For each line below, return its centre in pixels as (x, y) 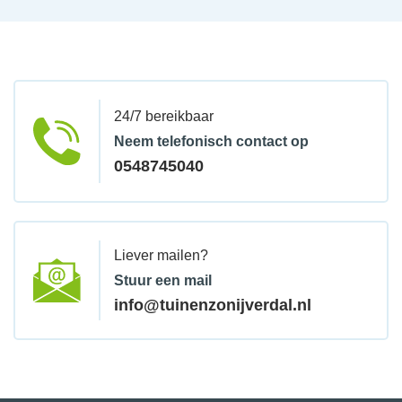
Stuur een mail (163, 280)
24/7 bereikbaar (164, 116)
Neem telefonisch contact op (212, 141)
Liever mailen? (162, 255)
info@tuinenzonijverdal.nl (213, 305)
